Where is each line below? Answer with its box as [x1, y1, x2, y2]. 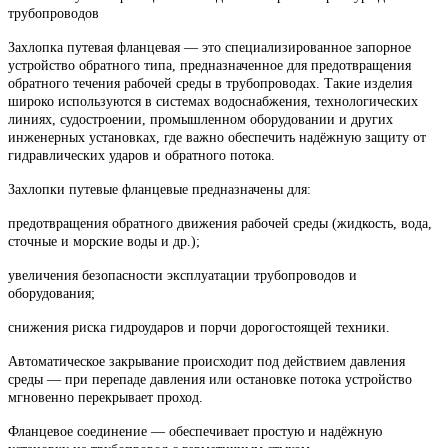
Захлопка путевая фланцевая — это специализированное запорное [8, 39, 411, 55]
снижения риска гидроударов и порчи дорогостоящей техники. [8, 319, 390, 335]
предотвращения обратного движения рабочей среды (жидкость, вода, [8, 215, 432, 231]
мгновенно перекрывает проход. [8, 389, 203, 405]
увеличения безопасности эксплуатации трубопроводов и [8, 267, 357, 283]
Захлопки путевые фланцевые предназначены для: [8, 181, 311, 197]
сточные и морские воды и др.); [8, 233, 200, 249]
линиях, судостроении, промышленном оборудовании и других [8, 111, 393, 127]
